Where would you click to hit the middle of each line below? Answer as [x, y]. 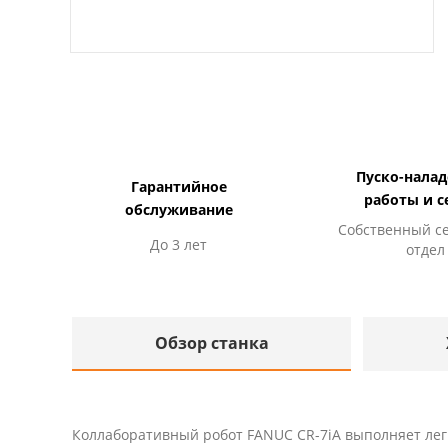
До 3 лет [178, 244]
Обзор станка [211, 342]
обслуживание [178, 209]
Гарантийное [178, 186]
